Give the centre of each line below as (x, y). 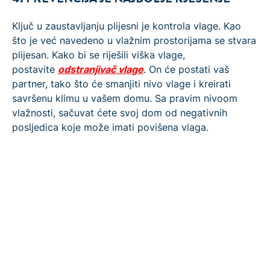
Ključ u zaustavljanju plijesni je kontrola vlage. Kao (127, 26)
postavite (35, 69)
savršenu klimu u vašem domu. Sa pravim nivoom (125, 98)
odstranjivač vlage (101, 69)
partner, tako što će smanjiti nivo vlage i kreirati (121, 83)
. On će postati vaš (186, 69)
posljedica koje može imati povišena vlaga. (110, 127)
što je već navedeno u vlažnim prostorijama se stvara (134, 40)
